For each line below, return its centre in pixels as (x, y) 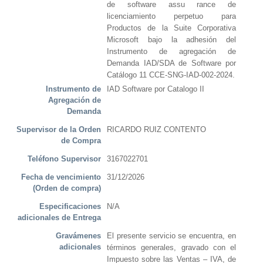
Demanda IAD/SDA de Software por (171, 63)
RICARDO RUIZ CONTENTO (156, 130)
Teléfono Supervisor (64, 159)
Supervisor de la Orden (59, 130)
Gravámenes (78, 236)
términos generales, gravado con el (171, 248)
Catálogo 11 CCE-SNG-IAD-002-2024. (171, 75)
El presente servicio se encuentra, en (171, 236)
